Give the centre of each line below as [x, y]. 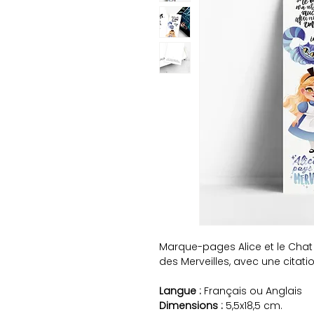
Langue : [180, 291]
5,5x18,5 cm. [253, 306]
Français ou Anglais [252, 291]
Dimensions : [191, 306]
